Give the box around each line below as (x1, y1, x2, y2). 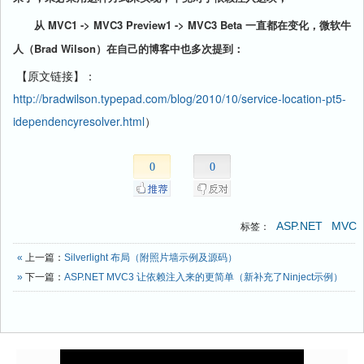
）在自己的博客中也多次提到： (96, 41, 244, 56)
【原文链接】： (13, 67, 96, 84)
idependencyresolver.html (13, 113, 145, 129)
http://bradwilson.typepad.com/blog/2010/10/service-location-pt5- (13, 90, 346, 106)
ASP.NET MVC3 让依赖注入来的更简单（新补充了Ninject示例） (64, 271, 343, 283)
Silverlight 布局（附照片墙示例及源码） (64, 252, 237, 263)
